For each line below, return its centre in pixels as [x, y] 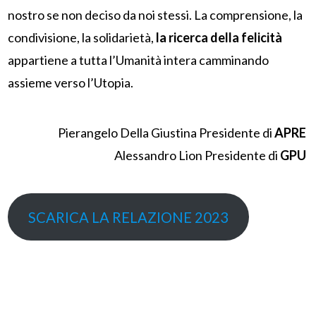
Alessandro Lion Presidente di [197, 155]
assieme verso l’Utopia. [71, 83]
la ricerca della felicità [219, 38]
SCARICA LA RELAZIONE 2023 [129, 217]
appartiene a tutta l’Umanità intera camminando [139, 60]
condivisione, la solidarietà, [82, 38]
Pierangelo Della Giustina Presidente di [166, 132]
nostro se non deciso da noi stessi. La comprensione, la [156, 15]
